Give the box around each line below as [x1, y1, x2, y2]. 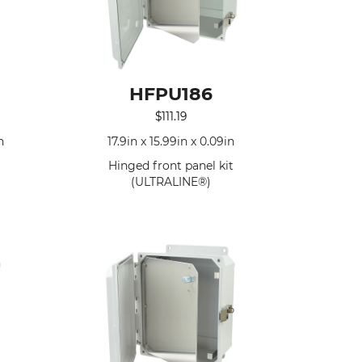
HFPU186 [129, 83, 213, 105]
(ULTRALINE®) [131, 174, 212, 189]
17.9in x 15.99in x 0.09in [107, 133, 235, 149]
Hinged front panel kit [108, 158, 234, 173]
